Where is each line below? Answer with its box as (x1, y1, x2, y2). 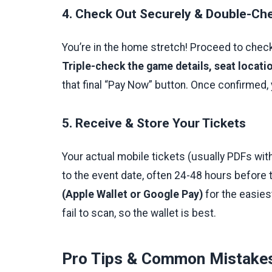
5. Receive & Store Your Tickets (62, 115, 246, 131)
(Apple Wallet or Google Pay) (62, 188, 203, 201)
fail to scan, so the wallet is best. (62, 207, 216, 220)
